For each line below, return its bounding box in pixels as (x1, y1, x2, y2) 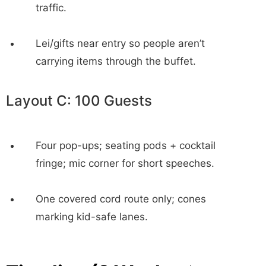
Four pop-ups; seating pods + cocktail (36, 140, 216, 152)
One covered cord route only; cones (36, 193, 206, 205)
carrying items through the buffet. (36, 55, 196, 68)
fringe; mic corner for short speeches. (36, 157, 214, 170)
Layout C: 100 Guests (6, 92, 152, 110)
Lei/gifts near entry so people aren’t (36, 37, 205, 50)
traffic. (36, 2, 66, 14)
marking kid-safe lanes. (36, 211, 148, 223)
